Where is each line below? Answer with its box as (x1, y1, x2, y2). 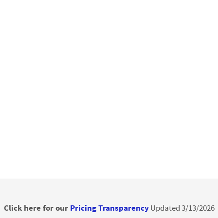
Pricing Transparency (70, 202, 149, 214)
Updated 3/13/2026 (148, 202, 215, 214)
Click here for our (3, 202, 70, 214)
